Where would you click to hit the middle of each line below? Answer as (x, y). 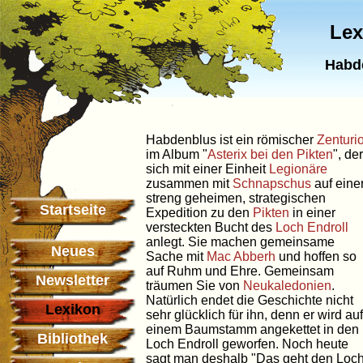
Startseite (73, 210)
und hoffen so (316, 256)
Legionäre (298, 169)
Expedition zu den (199, 213)
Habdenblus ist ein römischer (231, 140)
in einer (312, 213)
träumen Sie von (194, 286)
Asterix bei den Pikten (270, 154)
